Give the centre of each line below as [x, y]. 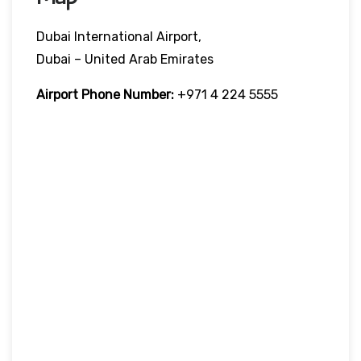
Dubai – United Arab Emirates [125, 59]
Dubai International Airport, [119, 36]
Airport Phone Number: [105, 94]
